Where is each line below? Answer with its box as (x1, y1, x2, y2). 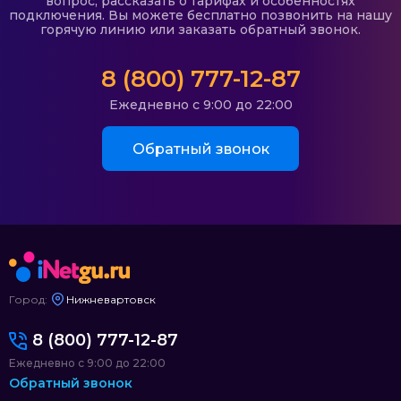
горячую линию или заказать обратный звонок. (40, 21, 361, 38)
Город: (9, 292, 47, 306)
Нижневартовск (66, 292, 156, 306)
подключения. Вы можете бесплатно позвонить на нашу (9, 7, 392, 24)
